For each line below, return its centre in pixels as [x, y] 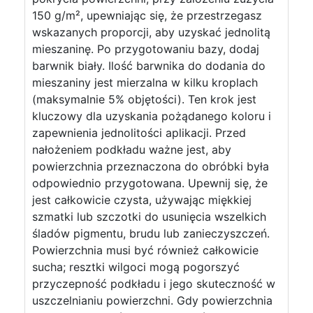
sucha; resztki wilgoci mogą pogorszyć [136, 267]
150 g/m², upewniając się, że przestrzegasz [147, 15]
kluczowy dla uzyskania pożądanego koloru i [152, 116]
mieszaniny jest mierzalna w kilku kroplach [145, 82]
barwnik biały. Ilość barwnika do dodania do [149, 66]
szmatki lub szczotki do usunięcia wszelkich [149, 217]
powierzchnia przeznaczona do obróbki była [151, 166]
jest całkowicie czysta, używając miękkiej [142, 200]
